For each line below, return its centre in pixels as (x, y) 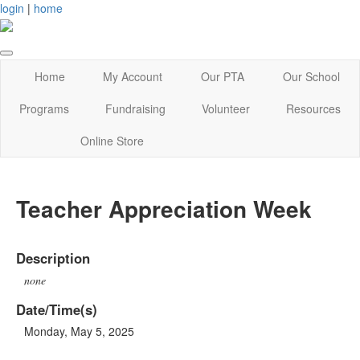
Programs (44, 109)
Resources (314, 109)
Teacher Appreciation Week (164, 209)
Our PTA (223, 77)
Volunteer (226, 109)
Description (53, 258)
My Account (133, 77)
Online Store (112, 141)
